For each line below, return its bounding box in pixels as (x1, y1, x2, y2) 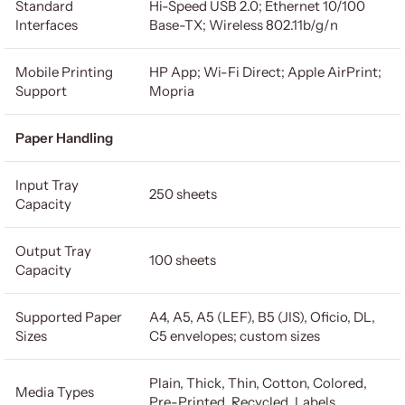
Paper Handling (15, 129, 113, 146)
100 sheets (149, 251, 216, 268)
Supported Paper (15, 308, 122, 325)
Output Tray (15, 242, 91, 259)
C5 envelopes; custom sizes (149, 327, 320, 344)
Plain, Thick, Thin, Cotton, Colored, (149, 374, 367, 391)
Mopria (149, 82, 194, 99)
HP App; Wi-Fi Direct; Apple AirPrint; (149, 63, 381, 80)
